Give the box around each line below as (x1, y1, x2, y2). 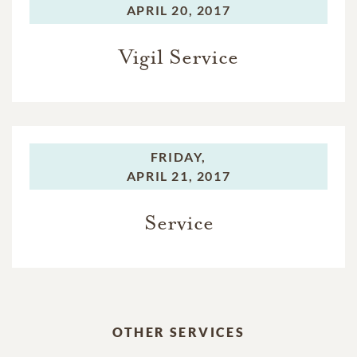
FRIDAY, (150, 149, 207, 164)
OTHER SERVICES (112, 324, 245, 339)
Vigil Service (119, 44, 238, 70)
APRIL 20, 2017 (126, 2, 231, 18)
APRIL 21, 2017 (126, 168, 231, 183)
